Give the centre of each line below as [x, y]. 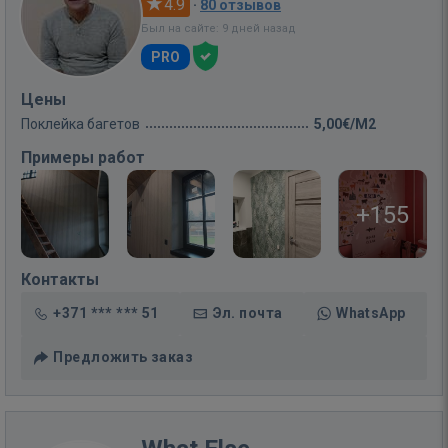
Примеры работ [83, 157]
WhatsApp [371, 313]
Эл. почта [247, 313]
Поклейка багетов [80, 124]
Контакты [60, 279]
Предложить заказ [123, 357]
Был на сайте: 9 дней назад [218, 28]
